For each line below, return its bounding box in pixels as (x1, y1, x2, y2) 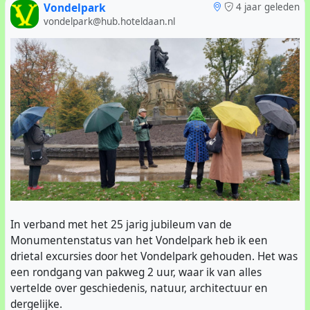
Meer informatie (66, 8, 147, 24)
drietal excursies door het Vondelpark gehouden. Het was (10, 248, 298, 264)
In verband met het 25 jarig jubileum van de (10, 217, 232, 232)
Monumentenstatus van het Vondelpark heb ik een (10, 232, 268, 248)
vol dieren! (10, 8, 66, 24)
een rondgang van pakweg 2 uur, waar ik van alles (10, 264, 262, 280)
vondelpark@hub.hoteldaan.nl (43, 15, 175, 28)
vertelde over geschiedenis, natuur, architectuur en (10, 280, 268, 295)
